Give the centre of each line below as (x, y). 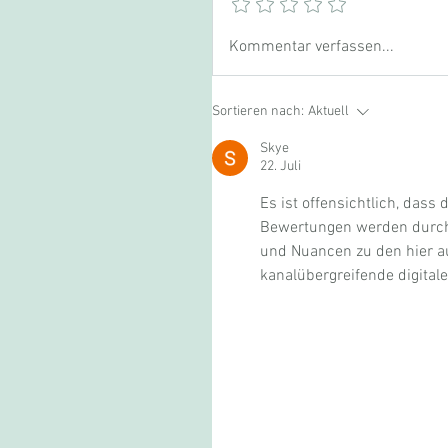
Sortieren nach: (258, 112)
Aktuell (328, 112)
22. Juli (280, 167)
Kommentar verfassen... (311, 47)
